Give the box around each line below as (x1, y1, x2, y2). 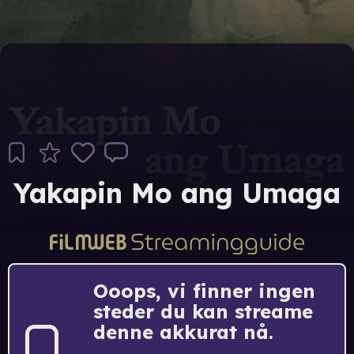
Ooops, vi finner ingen (93, 278, 315, 303)
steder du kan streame (93, 299, 313, 323)
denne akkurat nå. (93, 319, 273, 344)
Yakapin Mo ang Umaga (13, 176, 341, 210)
